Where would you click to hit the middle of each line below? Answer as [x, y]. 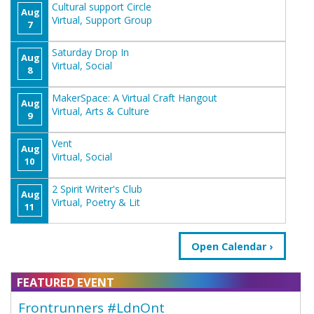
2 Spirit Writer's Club [97, 189]
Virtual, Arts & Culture [101, 111]
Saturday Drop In [90, 52]
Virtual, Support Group [102, 20]
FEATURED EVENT [66, 282]
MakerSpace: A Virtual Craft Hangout [135, 97]
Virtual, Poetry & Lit [96, 202]
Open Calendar [229, 246]
